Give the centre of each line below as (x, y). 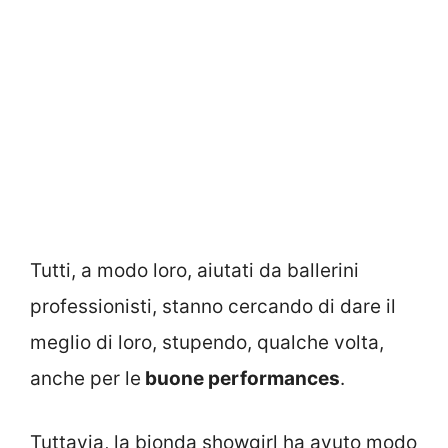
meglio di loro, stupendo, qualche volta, (207, 342)
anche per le (85, 378)
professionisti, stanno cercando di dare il (213, 306)
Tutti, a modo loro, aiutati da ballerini (194, 270)
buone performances (240, 378)
